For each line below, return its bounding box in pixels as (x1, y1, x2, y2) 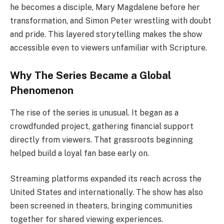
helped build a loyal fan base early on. (10, 148, 149, 158)
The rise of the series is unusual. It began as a (10, 107, 178, 117)
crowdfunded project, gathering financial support (10, 121, 193, 131)
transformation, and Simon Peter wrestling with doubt (10, 15, 211, 25)
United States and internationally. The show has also (10, 187, 203, 197)
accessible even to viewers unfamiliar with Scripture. (10, 42, 207, 52)
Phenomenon (10, 84, 73, 97)
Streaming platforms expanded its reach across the (10, 174, 201, 184)
